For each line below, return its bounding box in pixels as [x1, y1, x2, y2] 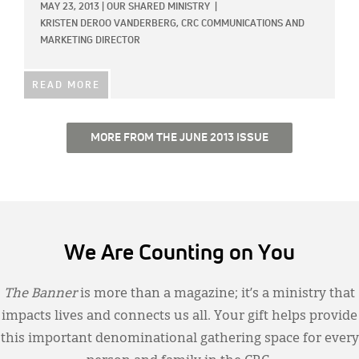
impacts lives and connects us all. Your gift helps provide [2, 310, 357, 324]
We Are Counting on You [64, 243, 295, 265]
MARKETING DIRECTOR [40, 36, 140, 46]
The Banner [4, 288, 77, 301]
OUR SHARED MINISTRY [107, 2, 210, 13]
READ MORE [32, 81, 100, 91]
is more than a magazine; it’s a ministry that [77, 288, 355, 301]
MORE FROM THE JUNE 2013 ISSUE [91, 132, 268, 144]
